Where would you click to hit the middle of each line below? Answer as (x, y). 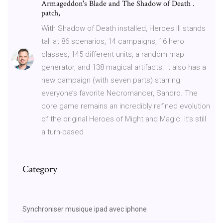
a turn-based (62, 132)
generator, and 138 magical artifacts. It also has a (124, 67)
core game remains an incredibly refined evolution (126, 106)
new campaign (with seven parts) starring (111, 80)
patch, (52, 13)
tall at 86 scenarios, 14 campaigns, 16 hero (113, 41)
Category (40, 169)
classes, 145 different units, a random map (113, 54)
